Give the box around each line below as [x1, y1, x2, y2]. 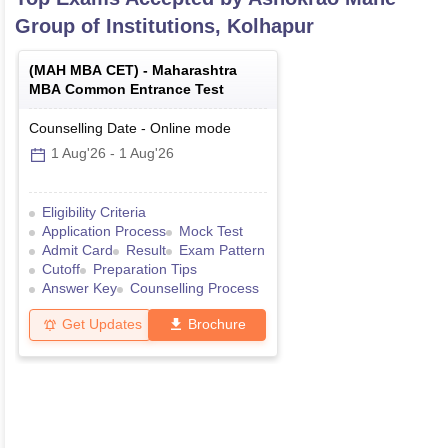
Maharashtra [152, 62, 237, 79]
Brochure [188, 316, 246, 333]
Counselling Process [130, 280, 259, 297]
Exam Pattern [179, 242, 265, 259]
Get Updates [62, 316, 142, 333]
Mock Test [179, 223, 243, 240]
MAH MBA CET [34, 62, 134, 79]
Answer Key [42, 280, 117, 297]
